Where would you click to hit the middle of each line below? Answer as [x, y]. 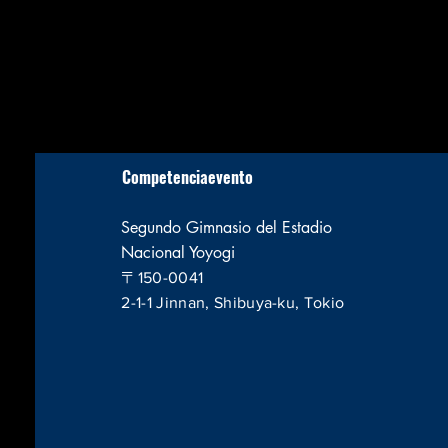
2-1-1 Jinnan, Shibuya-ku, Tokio [233, 302]
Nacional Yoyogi [178, 252]
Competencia [165, 177]
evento [231, 177]
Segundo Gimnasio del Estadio [227, 227]
